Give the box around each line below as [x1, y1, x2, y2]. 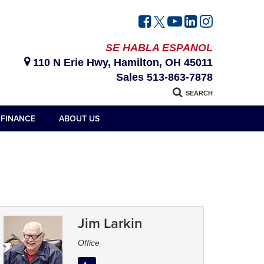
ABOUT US [58, 113, 100, 125]
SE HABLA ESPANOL [105, 42, 213, 54]
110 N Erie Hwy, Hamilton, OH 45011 [30, 57, 213, 69]
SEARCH [186, 90, 213, 97]
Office [78, 238, 100, 248]
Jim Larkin [78, 213, 143, 234]
